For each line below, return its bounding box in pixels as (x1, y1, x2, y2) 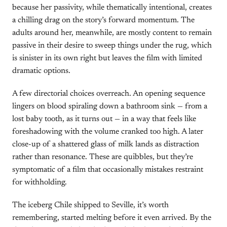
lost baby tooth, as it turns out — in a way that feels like (12, 115, 196, 123)
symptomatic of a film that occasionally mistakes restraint (12, 166, 203, 174)
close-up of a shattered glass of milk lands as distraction (12, 140, 199, 148)
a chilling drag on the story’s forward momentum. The (12, 16, 195, 24)
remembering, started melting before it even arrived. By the (12, 214, 211, 222)
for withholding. (12, 178, 67, 186)
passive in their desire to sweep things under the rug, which (12, 42, 212, 50)
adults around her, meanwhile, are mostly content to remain (12, 29, 212, 37)
